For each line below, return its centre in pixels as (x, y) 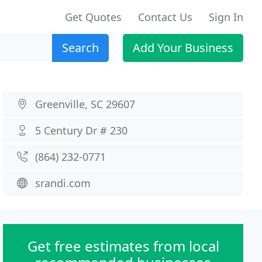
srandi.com (63, 183)
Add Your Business (183, 48)
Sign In (226, 17)
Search (80, 48)
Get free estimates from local (123, 246)
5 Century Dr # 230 (82, 130)
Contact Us (165, 17)
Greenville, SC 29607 (85, 104)
